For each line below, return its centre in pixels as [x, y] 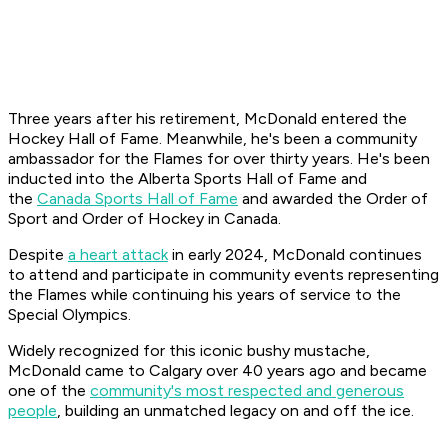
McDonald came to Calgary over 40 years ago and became [217, 371]
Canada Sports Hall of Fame [137, 199]
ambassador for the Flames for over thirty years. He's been [219, 159]
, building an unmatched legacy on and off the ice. [235, 411]
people [32, 411]
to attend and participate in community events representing [223, 275]
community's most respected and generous [247, 391]
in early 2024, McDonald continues [295, 255]
